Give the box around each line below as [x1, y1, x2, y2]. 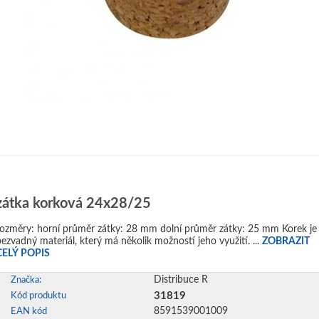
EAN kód [11, 307, 47, 316]
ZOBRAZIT [262, 236, 310, 246]
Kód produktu [11, 291, 66, 300]
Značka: [11, 276, 41, 285]
